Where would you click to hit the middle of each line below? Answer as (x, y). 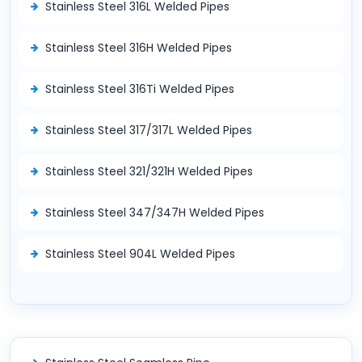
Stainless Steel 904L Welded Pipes (140, 253)
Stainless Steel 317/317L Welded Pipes (149, 130)
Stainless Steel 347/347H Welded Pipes (155, 212)
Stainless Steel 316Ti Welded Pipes (140, 88)
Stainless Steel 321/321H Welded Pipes (149, 171)
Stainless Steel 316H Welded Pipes (139, 47)
